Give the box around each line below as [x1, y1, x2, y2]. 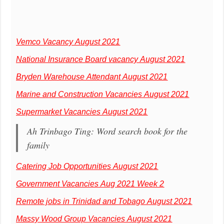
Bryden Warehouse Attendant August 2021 [16, 72, 168, 81]
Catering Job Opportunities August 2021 [16, 161, 158, 170]
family [27, 138, 50, 151]
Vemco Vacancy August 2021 [16, 37, 120, 46]
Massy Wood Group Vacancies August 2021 [16, 214, 172, 223]
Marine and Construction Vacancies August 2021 [16, 89, 189, 98]
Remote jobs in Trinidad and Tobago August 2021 [16, 196, 192, 205]
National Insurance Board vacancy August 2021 [16, 54, 185, 63]
